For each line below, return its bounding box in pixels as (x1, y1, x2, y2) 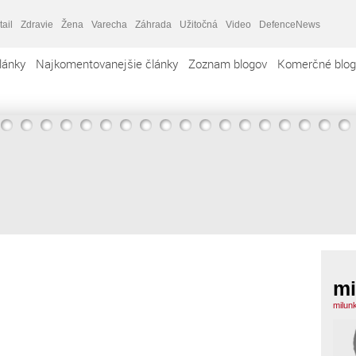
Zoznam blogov (188, 56, 267, 72)
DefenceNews (259, 18, 320, 30)
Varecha (91, 18, 127, 30)
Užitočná (180, 18, 218, 30)
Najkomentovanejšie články (36, 56, 178, 72)
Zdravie (21, 18, 53, 30)
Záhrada (135, 18, 172, 30)
